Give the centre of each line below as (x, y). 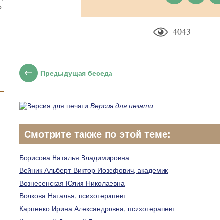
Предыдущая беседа (76, 73)
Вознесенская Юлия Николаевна (72, 183)
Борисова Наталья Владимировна (74, 157)
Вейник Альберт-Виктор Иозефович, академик (94, 170)
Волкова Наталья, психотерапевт (73, 196)
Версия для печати (122, 105)
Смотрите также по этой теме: (97, 134)
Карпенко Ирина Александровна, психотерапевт (97, 208)
